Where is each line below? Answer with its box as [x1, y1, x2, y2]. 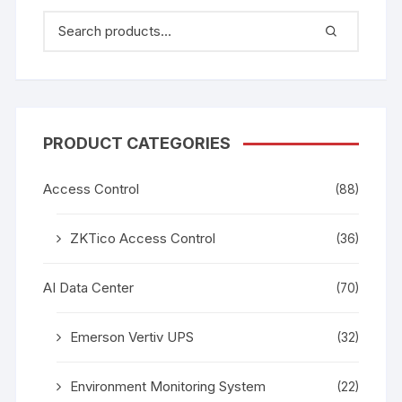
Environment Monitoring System [70, 377, 267, 395]
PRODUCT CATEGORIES [43, 133, 232, 153]
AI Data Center [43, 278, 135, 296]
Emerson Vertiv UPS [70, 328, 195, 345]
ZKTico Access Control [70, 229, 216, 247]
